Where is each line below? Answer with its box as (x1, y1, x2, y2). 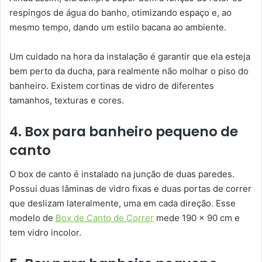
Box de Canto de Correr (56, 212, 154, 223)
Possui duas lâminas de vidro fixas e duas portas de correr (9, 182, 251, 194)
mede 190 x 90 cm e (154, 212, 240, 223)
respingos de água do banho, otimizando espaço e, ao (9, 7, 232, 19)
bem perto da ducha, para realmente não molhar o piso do (9, 65, 249, 77)
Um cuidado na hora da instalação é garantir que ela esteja (9, 51, 250, 63)
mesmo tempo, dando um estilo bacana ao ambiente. (9, 22, 226, 33)
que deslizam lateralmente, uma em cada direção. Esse (9, 197, 236, 209)
